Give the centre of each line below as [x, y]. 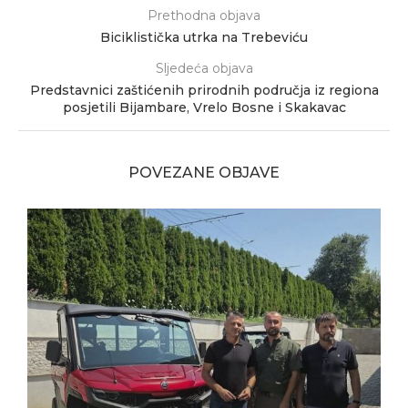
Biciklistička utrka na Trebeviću [204, 37]
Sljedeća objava [204, 68]
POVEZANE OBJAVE [204, 172]
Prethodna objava [204, 15]
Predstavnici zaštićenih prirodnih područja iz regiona [204, 90]
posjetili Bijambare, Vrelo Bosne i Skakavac [204, 107]
